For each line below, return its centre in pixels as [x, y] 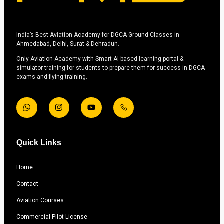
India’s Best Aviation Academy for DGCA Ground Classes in [98, 35]
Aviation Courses [40, 201]
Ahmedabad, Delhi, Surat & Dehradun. [68, 44]
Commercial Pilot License [52, 217]
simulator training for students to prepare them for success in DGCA [111, 68]
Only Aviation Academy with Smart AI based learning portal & [100, 59]
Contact [27, 184]
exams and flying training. [52, 77]
